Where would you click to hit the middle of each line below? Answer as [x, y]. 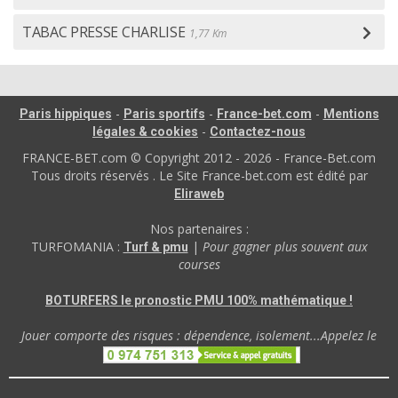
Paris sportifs [164, 114]
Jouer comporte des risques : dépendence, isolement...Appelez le [199, 335]
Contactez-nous [258, 131]
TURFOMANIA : [77, 247]
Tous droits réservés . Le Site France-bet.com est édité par [199, 175]
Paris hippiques [65, 114]
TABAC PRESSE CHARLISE [104, 32]
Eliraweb [199, 194]
